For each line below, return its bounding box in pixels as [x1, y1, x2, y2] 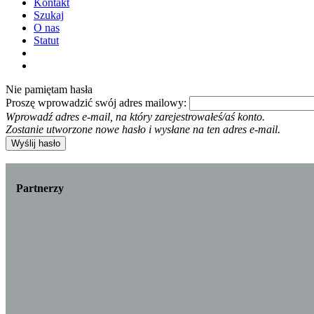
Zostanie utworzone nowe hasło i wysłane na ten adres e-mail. [6, 123, 280, 136]
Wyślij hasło [11, 138, 60, 149]
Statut [34, 34, 59, 47]
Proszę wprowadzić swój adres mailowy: [6, 97, 189, 109]
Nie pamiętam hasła [6, 83, 93, 96]
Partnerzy [16, 182, 64, 194]
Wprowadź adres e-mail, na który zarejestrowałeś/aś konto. [6, 111, 265, 123]
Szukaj [34, 9, 64, 22]
